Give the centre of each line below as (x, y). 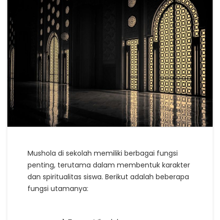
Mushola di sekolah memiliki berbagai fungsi (103, 153)
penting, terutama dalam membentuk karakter (109, 165)
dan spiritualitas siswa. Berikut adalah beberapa (108, 177)
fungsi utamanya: (58, 188)
